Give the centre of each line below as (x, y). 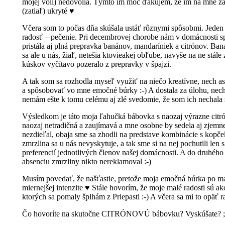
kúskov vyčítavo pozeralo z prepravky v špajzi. (97, 64)
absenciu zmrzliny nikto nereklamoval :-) (87, 161)
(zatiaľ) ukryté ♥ (48, 11)
